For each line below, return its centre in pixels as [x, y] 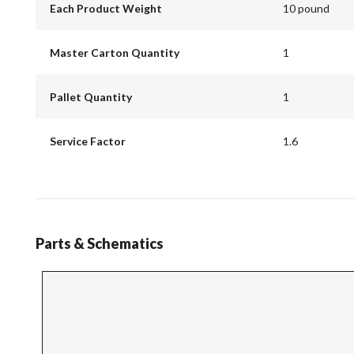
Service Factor [87, 141]
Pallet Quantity [90, 96]
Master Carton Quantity [114, 52]
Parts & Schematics [100, 244]
